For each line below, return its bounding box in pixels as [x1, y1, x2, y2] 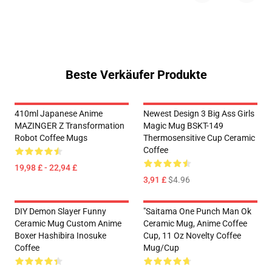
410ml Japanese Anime [15, 109, 103, 119]
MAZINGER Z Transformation [15, 121, 124, 131]
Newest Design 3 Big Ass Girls [143, 109, 254, 119]
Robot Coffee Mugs [15, 133, 87, 143]
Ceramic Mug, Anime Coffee [143, 219, 247, 229]
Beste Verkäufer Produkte [65, 67, 207, 83]
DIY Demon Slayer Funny [15, 206, 106, 217]
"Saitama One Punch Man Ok [143, 206, 251, 217]
